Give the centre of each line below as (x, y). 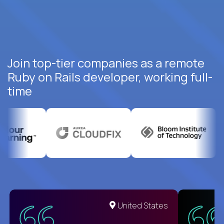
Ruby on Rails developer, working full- (110, 76)
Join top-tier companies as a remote (106, 62)
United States (143, 205)
